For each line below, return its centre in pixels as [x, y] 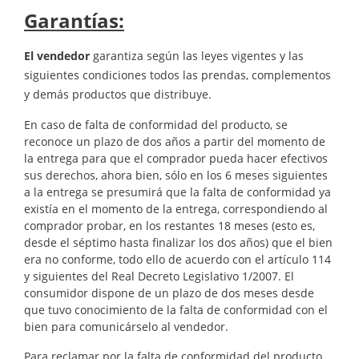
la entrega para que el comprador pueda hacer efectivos [176, 158]
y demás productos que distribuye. [118, 94]
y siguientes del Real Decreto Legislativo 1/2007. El [159, 276]
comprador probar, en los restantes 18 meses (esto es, [169, 225]
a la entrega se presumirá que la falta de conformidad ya [177, 192]
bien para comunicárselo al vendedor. [126, 326]
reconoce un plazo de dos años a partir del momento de [175, 141]
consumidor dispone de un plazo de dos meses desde [169, 292]
